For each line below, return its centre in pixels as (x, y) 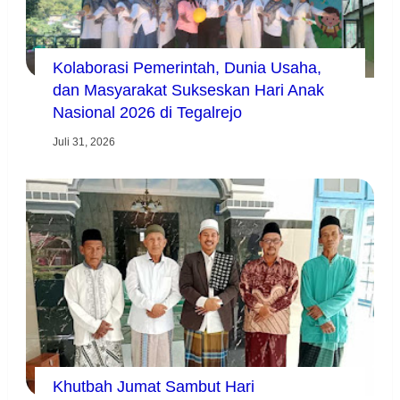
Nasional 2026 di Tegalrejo (147, 113)
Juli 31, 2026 (83, 142)
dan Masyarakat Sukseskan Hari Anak (188, 91)
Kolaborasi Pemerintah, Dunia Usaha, (187, 68)
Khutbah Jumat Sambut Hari (153, 386)
